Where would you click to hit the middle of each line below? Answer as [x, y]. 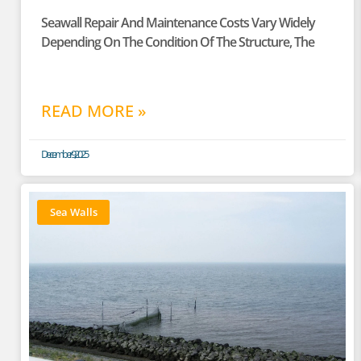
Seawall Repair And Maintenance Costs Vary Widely [178, 23]
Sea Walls [73, 212]
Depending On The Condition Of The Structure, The [178, 42]
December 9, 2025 [64, 154]
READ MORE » [94, 111]
